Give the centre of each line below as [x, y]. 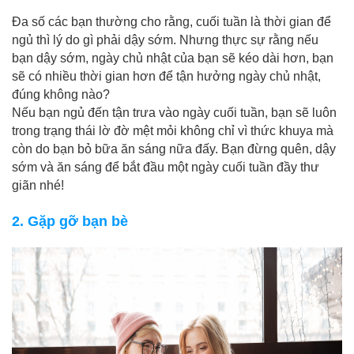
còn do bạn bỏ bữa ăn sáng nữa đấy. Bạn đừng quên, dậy [174, 149]
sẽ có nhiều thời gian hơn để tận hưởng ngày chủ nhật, [166, 76]
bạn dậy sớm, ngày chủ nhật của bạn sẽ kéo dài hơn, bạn [173, 58]
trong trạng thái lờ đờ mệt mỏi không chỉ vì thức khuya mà [173, 131]
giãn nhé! [38, 185]
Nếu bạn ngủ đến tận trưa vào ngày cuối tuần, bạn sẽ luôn [174, 113]
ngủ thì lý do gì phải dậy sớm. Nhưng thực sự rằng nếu [165, 40]
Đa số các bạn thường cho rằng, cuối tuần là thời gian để [171, 22]
